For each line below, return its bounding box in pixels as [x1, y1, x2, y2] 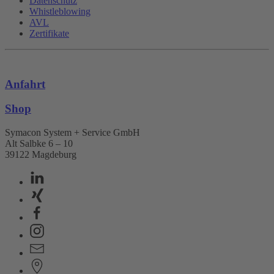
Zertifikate [29, 28, 69, 39]
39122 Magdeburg [5, 149, 76, 160]
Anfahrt [5, 77, 45, 91]
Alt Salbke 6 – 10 [5, 138, 73, 149]
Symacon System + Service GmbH [5, 127, 140, 138]
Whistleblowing [29, 6, 91, 17]
